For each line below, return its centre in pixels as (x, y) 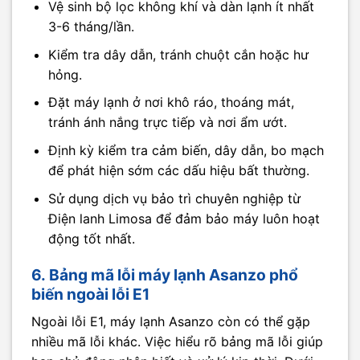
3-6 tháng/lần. (91, 27)
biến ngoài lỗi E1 (90, 295)
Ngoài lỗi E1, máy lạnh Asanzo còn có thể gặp (171, 321)
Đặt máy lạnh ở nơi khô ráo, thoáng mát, (171, 102)
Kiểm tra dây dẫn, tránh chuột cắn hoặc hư (178, 54)
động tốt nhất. (91, 238)
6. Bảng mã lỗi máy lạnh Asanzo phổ (165, 275)
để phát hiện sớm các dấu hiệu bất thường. (178, 170)
